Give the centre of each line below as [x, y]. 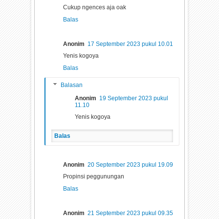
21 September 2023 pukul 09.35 [131, 213]
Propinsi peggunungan [94, 176]
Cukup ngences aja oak [95, 8]
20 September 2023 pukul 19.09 [131, 164]
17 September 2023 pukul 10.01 [131, 44]
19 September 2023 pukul [134, 98]
